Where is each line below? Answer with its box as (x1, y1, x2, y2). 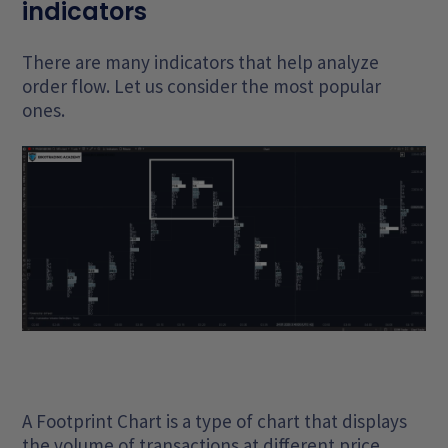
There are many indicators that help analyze (22, 50, 380, 74)
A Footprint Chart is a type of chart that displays (22, 408, 408, 433)
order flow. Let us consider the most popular (22, 74, 382, 98)
